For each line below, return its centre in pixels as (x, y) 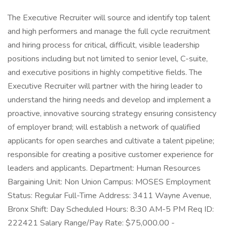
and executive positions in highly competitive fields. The (105, 72)
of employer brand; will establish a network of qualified (104, 127)
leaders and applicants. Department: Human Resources (104, 168)
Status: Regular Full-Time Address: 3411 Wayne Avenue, (109, 196)
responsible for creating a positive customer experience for (110, 155)
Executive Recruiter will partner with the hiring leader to (105, 86)
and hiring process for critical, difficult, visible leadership (104, 45)
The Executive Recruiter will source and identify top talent (109, 18)
